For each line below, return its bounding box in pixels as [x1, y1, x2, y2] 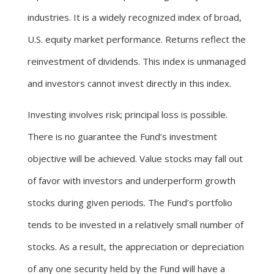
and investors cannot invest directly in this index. [28, 76, 231, 89]
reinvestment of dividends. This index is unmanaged [28, 54, 246, 67]
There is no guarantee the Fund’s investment [28, 130, 217, 143]
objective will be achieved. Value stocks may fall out [28, 152, 243, 165]
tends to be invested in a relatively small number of [28, 218, 243, 231]
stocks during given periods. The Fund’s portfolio [28, 196, 232, 209]
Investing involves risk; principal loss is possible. [28, 108, 228, 120]
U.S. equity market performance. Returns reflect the [28, 32, 246, 45]
